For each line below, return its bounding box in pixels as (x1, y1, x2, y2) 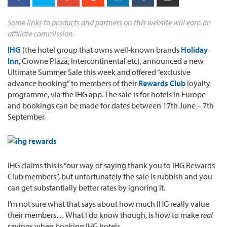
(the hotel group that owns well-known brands (21, 44, 181, 55)
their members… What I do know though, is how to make (8, 209, 201, 220)
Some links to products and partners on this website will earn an (8, 17, 211, 27)
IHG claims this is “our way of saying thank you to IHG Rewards (8, 160, 215, 170)
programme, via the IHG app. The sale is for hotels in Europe (8, 89, 206, 99)
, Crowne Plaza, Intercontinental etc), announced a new (19, 55, 204, 66)
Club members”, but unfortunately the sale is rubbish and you (8, 171, 212, 181)
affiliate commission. (8, 28, 74, 39)
